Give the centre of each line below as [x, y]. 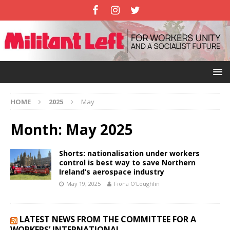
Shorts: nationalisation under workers [129, 154]
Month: [38, 130]
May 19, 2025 [83, 184]
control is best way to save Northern [127, 163]
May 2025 [99, 130]
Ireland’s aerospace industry [112, 172]
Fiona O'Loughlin [137, 184]
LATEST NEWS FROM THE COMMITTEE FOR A [108, 219]
